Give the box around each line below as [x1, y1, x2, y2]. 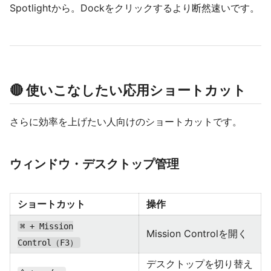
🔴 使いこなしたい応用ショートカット [10, 82, 246, 98]
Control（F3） [18, 238, 78, 247]
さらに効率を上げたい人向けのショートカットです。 [10, 116, 242, 128]
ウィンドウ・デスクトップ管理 [10, 157, 179, 171]
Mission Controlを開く [146, 227, 247, 240]
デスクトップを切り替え [146, 258, 253, 270]
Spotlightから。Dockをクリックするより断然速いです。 [10, 2, 260, 14]
